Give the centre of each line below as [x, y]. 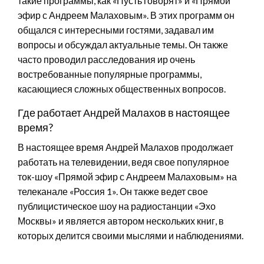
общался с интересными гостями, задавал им [116, 29]
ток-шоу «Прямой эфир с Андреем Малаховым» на [127, 176]
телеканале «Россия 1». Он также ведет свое [113, 191]
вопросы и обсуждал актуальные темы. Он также [123, 44]
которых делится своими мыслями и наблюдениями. [131, 235]
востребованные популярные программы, [110, 74]
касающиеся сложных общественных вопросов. [122, 88]
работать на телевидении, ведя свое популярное [123, 161]
